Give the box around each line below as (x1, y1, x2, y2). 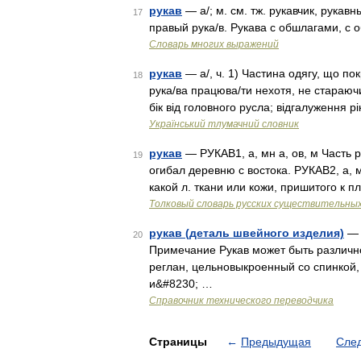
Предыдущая (241, 335, 311, 348)
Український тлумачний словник (149, 118, 299, 130)
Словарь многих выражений (149, 39, 279, 50)
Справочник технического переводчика (149, 295, 334, 306)
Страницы (149, 335, 210, 348)
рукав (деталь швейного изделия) (149, 226, 344, 239)
